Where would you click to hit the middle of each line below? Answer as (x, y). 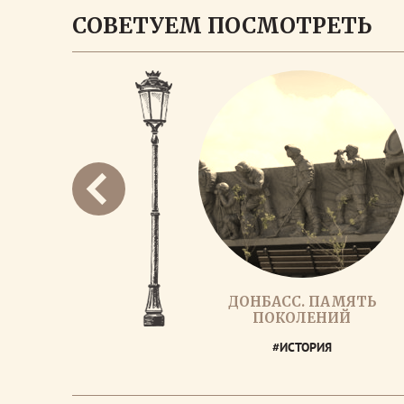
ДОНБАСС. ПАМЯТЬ (302, 302)
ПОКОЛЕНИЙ (302, 318)
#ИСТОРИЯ (302, 347)
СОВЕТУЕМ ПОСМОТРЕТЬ (222, 26)
